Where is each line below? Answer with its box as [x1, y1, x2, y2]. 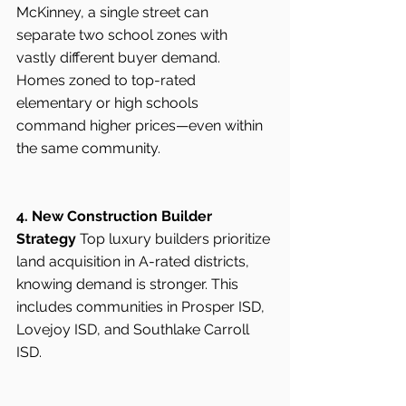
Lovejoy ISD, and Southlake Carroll [16, 321, 253, 339]
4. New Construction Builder [16, 208, 216, 226]
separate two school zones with [16, 26, 231, 44]
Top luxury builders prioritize [76, 230, 274, 248]
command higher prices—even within [16, 117, 266, 135]
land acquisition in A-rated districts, [16, 253, 253, 271]
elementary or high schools [16, 94, 202, 112]
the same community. [16, 140, 160, 158]
